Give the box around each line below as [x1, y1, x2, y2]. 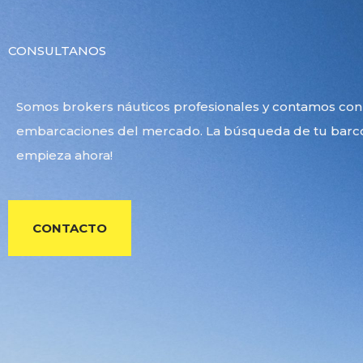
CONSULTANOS [8, 43, 106, 59]
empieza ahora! [16, 147, 113, 164]
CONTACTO [32, 220, 107, 237]
